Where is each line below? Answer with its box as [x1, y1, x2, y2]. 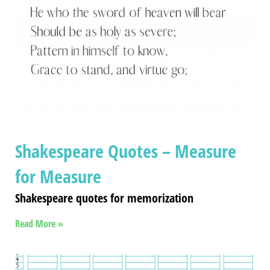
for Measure [15, 163, 101, 189]
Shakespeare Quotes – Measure [15, 138, 236, 163]
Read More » [15, 216, 63, 230]
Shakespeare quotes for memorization [15, 189, 193, 206]
